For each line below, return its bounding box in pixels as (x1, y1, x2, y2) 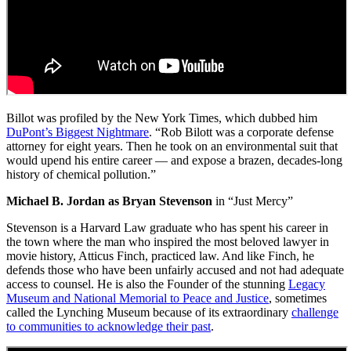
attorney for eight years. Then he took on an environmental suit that (6, 139, 338, 153)
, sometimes (269, 291, 327, 305)
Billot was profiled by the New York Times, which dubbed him (6, 110, 317, 125)
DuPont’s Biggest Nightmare (6, 125, 149, 139)
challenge (291, 305, 338, 319)
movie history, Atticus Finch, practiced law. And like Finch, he (6, 248, 314, 262)
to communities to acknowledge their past (6, 319, 211, 333)
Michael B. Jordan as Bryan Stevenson (6, 194, 212, 208)
